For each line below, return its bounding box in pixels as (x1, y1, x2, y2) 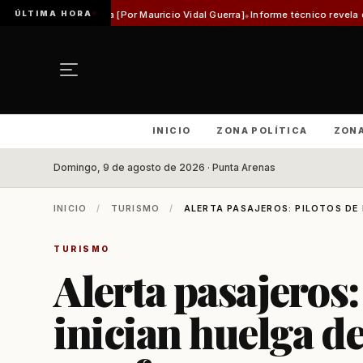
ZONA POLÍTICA (216, 125, 308, 136)
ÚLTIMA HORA (15, 8, 92, 18)
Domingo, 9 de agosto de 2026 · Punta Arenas (53, 162, 275, 173)
